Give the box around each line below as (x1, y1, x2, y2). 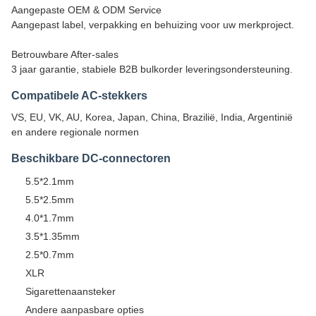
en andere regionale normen (11, 126, 139, 138)
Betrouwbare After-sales (11, 48, 119, 60)
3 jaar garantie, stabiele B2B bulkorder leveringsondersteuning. (11, 63, 293, 75)
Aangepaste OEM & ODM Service (11, 4, 162, 16)
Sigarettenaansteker (25, 285, 116, 297)
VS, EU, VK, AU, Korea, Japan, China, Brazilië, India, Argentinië (11, 111, 293, 123)
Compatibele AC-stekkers (11, 89, 147, 102)
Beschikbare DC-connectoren (11, 152, 171, 164)
